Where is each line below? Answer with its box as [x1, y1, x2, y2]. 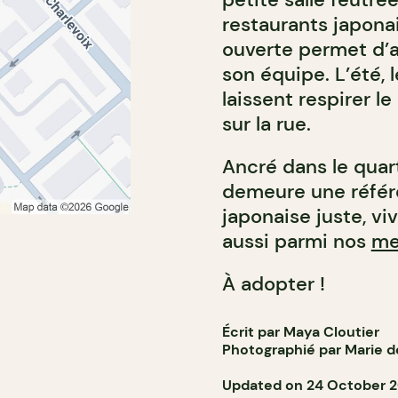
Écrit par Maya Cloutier [221, 322, 379, 341]
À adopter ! [221, 271, 325, 297]
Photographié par [221, 340, 345, 359]
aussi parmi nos [221, 228, 371, 254]
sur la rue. [221, 111, 311, 137]
